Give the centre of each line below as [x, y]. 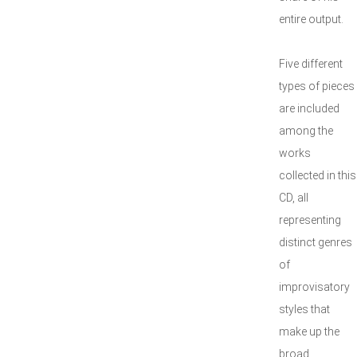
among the [306, 131]
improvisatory [314, 287]
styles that [304, 309]
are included [309, 108]
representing [310, 220]
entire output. [311, 19]
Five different [311, 64]
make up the [309, 331]
